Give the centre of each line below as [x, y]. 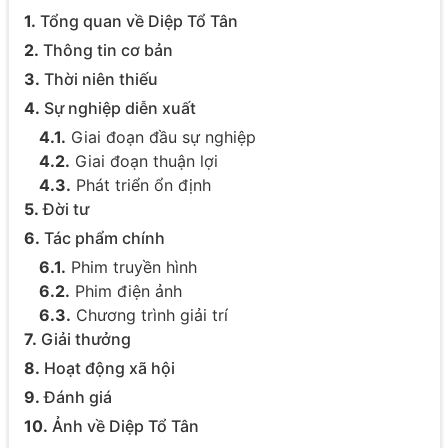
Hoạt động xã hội [107, 368]
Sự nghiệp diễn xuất [117, 108]
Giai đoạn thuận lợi [146, 161]
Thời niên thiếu [98, 79]
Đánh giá [75, 397]
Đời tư [63, 209]
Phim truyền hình [131, 267]
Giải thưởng [83, 339]
